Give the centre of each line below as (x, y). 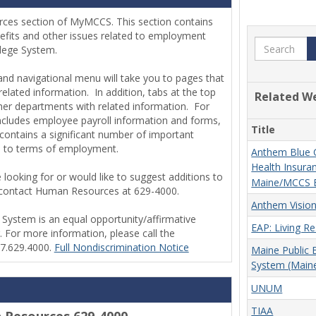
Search (272, 43)
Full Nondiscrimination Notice (121, 247)
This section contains (164, 22)
